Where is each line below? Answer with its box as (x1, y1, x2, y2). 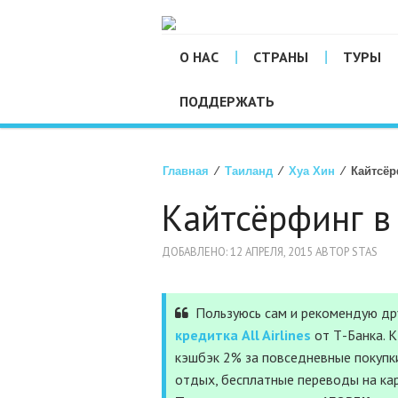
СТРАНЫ (253, 48, 308, 66)
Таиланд (225, 164, 273, 178)
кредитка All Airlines (175, 326, 311, 344)
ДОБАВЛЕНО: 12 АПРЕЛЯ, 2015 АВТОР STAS (162, 244, 378, 259)
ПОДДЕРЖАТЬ (179, 92, 275, 110)
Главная (163, 164, 209, 178)
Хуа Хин (289, 164, 335, 178)
